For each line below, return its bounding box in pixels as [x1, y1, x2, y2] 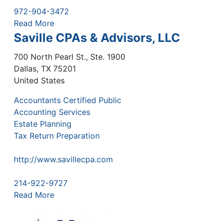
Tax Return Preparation [14, 130, 100, 141]
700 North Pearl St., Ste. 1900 [14, 51, 125, 62]
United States [14, 75, 65, 85]
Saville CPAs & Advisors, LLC [14, 30, 180, 45]
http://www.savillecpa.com [14, 154, 113, 164]
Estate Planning [14, 118, 72, 129]
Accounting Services [14, 107, 90, 117]
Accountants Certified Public [14, 95, 121, 105]
